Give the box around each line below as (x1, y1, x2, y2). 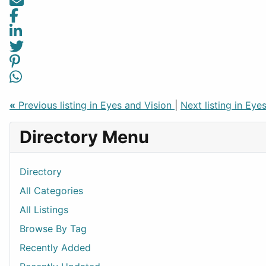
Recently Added (20, 242, 91, 254)
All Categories (20, 185, 83, 197)
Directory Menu (20, 126, 149, 148)
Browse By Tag (20, 223, 87, 235)
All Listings (20, 204, 68, 216)
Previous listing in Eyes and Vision (15, 99, 175, 112)
